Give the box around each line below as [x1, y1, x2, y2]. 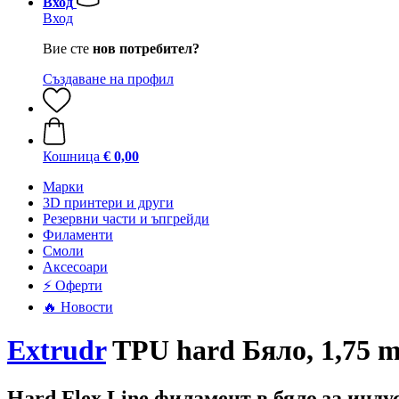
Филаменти [43, 227, 113, 242]
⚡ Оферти [43, 278, 102, 293]
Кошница [43, 149, 100, 164]
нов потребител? [93, 41, 199, 56]
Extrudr [7, 334, 106, 367]
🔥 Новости [43, 299, 113, 314]
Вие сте [43, 41, 93, 56]
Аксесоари [43, 259, 108, 274]
